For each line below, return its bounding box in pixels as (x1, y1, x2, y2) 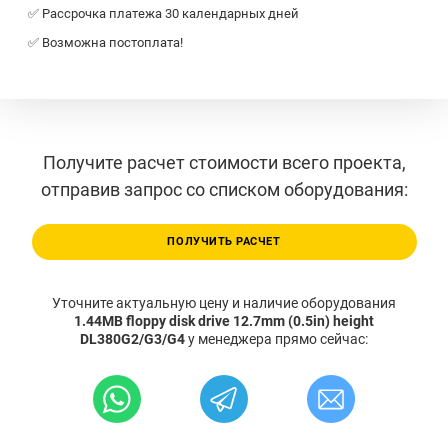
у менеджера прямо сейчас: (188, 331, 368, 348)
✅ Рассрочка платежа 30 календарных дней (28, 6, 299, 22)
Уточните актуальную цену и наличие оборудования (52, 295, 396, 312)
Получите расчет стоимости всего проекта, (42, 151, 406, 173)
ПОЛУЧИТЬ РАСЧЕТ (167, 235, 281, 249)
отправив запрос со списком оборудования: (40, 178, 408, 200)
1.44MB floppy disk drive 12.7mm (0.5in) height (74, 313, 374, 330)
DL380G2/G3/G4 (80, 331, 188, 348)
